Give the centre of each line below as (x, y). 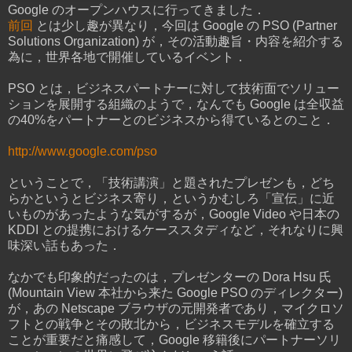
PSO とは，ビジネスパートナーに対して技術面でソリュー (174, 88)
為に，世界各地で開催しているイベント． (127, 57)
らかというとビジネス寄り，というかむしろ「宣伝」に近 (171, 198)
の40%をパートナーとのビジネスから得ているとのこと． (171, 119)
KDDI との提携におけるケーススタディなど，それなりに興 (176, 229)
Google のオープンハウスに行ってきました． (137, 9)
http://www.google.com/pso (82, 151)
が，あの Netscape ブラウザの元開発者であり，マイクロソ (176, 308)
